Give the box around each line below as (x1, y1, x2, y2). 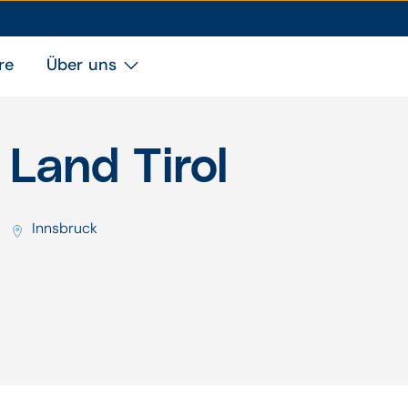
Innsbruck (31, 219, 98, 238)
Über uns (46, 54, 117, 76)
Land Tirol (9, 144, 229, 192)
